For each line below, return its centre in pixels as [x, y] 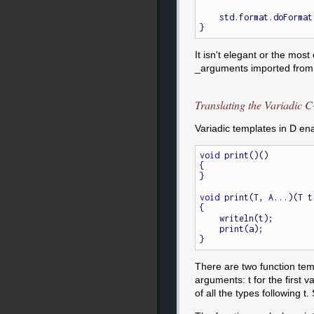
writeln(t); [210, 219]
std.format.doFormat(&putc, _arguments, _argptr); [210, 18]
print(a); [210, 229]
